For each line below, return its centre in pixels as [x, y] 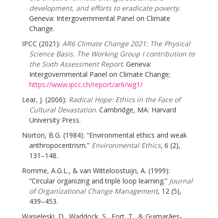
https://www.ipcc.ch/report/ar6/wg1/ [86, 84]
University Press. [55, 120]
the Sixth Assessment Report [76, 64]
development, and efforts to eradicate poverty [104, 8]
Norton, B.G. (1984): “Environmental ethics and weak [104, 135]
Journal [181, 181]
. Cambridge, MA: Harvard [136, 109]
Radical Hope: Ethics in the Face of [125, 99]
